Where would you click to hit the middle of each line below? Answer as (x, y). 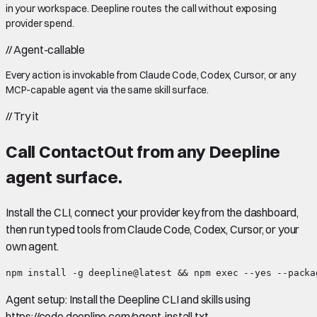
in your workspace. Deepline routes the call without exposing (141, 8)
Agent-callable (50, 49)
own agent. (33, 246)
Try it (25, 116)
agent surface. (64, 177)
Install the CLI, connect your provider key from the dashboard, (152, 212)
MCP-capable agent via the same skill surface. (108, 90)
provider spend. (40, 23)
